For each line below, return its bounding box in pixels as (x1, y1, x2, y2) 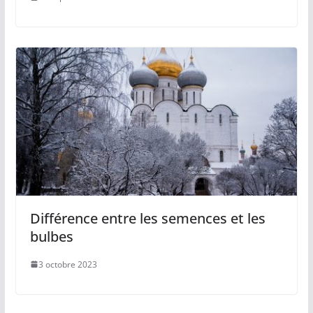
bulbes (29, 226, 73, 246)
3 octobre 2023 (38, 258, 97, 270)
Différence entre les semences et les (29, 208, 265, 228)
